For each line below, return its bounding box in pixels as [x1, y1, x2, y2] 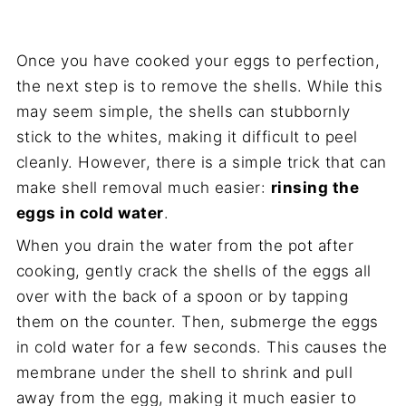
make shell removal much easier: [15, 179, 271, 198]
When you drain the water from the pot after [15, 237, 354, 256]
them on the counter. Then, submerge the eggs [15, 313, 379, 332]
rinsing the [270, 179, 360, 198]
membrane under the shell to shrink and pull [15, 363, 353, 382]
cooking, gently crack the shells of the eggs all [15, 262, 372, 281]
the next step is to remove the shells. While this [15, 77, 383, 96]
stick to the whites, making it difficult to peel [15, 128, 358, 147]
